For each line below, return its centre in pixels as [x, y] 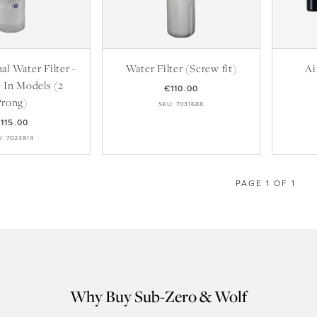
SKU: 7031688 [181, 104]
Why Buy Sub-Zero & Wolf [158, 296]
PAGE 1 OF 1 [266, 183]
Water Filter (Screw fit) [181, 68]
